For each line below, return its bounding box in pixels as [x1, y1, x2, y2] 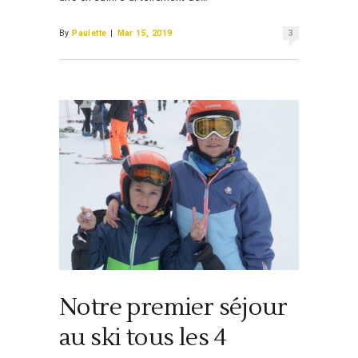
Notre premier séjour [59, 292, 287, 324]
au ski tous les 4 [59, 322, 227, 354]
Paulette [72, 27, 107, 38]
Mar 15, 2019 [117, 27, 173, 38]
